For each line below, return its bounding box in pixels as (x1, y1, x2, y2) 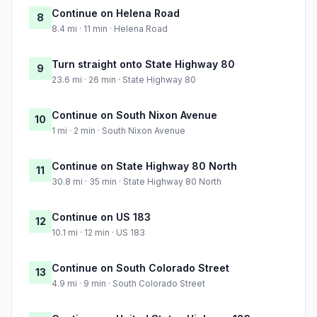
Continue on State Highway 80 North (52, 160, 237, 173)
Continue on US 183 (52, 211, 151, 224)
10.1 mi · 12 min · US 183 (52, 227, 145, 238)
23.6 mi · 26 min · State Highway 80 (52, 74, 196, 86)
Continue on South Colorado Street (52, 262, 229, 275)
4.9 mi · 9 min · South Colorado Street (52, 278, 205, 289)
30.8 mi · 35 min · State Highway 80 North (52, 176, 221, 188)
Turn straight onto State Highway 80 (52, 58, 235, 71)
